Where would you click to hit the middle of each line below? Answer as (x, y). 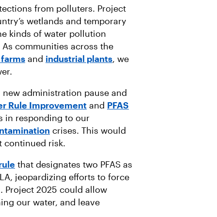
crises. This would (88, 130)
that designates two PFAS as (74, 164)
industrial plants (79, 59)
